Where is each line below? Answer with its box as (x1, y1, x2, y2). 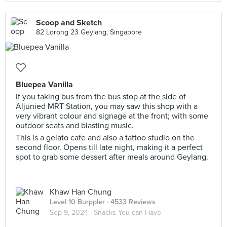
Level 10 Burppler (50, 198, 105, 206)
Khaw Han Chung (50, 187, 111, 197)
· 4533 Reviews (105, 198, 156, 206)
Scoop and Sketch (36, 18, 102, 28)
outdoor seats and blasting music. (16, 121, 134, 131)
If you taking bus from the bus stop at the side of (16, 92, 186, 102)
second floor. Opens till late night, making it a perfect (16, 142, 203, 153)
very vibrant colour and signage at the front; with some (16, 111, 208, 121)
